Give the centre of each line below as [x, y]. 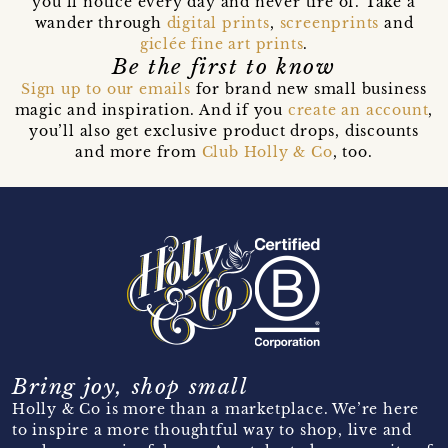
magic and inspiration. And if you [151, 110]
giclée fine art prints [221, 44]
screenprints [329, 23]
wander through [100, 23]
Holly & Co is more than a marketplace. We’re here [216, 409]
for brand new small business [308, 89]
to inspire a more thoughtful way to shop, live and [212, 430]
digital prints [218, 23]
